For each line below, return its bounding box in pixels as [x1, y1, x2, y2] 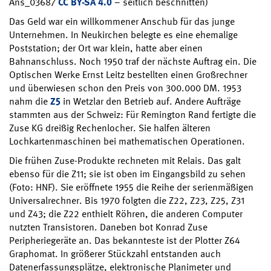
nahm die [9, 95, 50, 108]
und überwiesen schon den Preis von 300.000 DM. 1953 [9, 82, 241, 95]
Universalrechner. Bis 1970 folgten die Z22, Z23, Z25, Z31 [9, 194, 244, 207]
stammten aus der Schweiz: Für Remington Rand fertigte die [9, 108, 256, 122]
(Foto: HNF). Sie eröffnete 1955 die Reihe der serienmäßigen [9, 181, 253, 194]
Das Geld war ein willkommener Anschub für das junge [9, 15, 235, 28]
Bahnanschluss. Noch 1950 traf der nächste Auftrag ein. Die [9, 55, 256, 68]
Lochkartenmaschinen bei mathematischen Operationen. [9, 135, 245, 148]
